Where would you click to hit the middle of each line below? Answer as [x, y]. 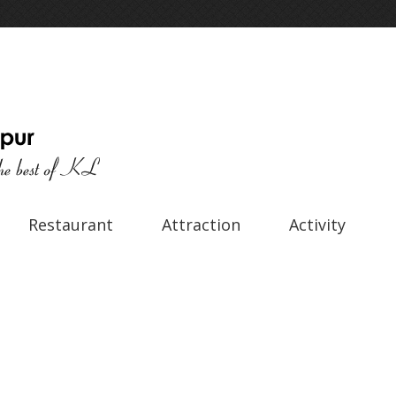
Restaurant [71, 225]
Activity [317, 225]
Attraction [201, 225]
